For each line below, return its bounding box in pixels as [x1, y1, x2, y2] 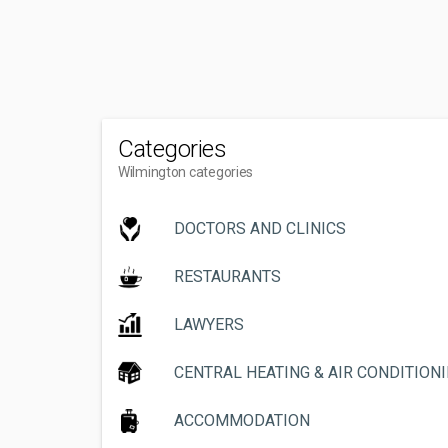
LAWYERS [174, 315, 244, 334]
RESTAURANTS [174, 267, 281, 286]
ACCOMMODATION [174, 411, 310, 430]
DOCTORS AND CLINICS [174, 219, 346, 238]
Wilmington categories [118, 164, 254, 180]
